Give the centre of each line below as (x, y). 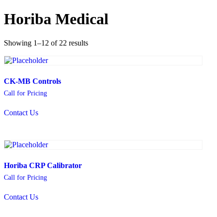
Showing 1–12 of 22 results (46, 43)
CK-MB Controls (32, 81)
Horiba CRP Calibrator (43, 166)
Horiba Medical (56, 19)
